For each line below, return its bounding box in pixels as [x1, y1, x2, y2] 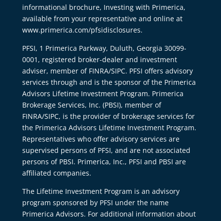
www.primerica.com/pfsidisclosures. [22, 25, 143, 35]
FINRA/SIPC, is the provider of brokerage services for [22, 111, 195, 121]
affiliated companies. [22, 168, 91, 178]
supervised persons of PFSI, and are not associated [22, 145, 190, 155]
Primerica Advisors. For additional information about [22, 209, 196, 219]
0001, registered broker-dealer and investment [22, 54, 177, 64]
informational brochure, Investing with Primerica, [22, 2, 185, 12]
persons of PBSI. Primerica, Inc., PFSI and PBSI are [22, 156, 186, 166]
